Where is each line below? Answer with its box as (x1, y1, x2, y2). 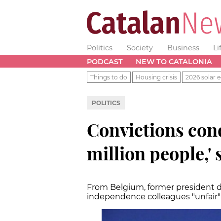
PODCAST (87, 57, 123, 66)
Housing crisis (136, 73, 177, 81)
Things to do (90, 73, 127, 81)
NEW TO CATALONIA (135, 57, 212, 66)
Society (126, 43, 153, 52)
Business (167, 43, 199, 52)
